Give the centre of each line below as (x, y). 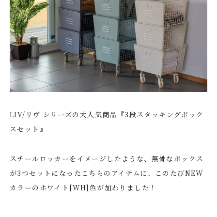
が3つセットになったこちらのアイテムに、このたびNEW (107, 173)
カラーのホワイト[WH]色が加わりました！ (83, 187)
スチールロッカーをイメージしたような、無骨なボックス (107, 158)
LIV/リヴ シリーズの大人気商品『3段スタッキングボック (107, 114)
